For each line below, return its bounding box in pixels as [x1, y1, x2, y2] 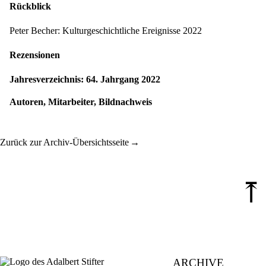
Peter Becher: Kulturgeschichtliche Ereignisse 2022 [9, 25, 202, 36]
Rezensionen [9, 50, 60, 61]
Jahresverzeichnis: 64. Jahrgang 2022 [9, 74, 160, 85]
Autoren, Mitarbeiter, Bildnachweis [9, 97, 152, 107]
